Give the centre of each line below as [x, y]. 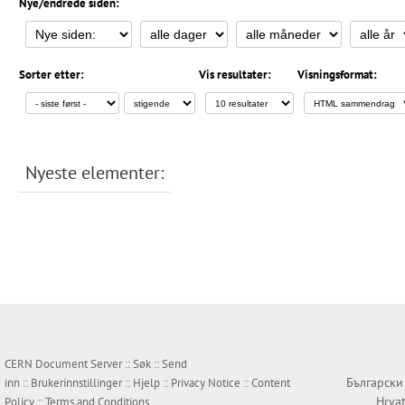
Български [375, 383]
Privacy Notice [206, 383]
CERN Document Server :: [69, 364]
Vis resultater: [235, 75]
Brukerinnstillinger [76, 383]
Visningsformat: [337, 75]
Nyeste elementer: [94, 173]
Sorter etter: [52, 75]
